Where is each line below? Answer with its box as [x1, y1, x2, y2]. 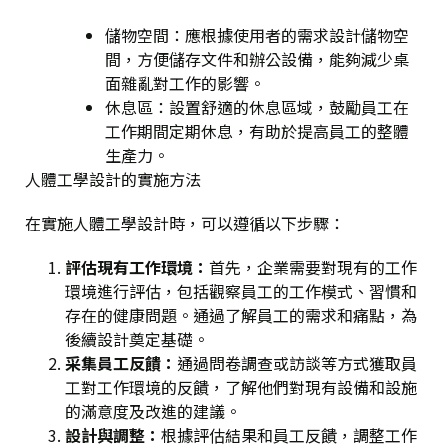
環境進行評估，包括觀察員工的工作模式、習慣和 [65, 279, 417, 304]
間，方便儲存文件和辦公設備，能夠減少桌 [105, 47, 409, 72]
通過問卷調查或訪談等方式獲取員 [177, 351, 417, 376]
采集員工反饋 [65, 351, 161, 376]
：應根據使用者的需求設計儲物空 [169, 23, 409, 48]
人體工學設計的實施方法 [25, 167, 201, 192]
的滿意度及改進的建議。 [65, 399, 241, 424]
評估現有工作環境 [65, 255, 193, 280]
